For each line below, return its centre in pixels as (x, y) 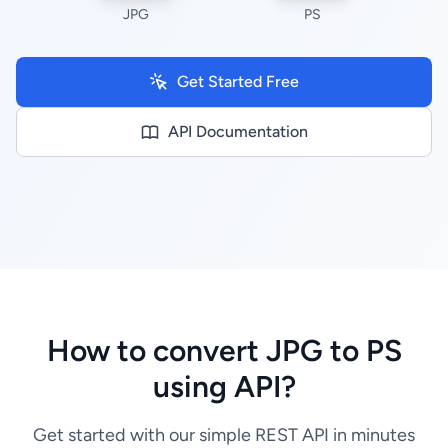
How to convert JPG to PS (224, 350)
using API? (224, 386)
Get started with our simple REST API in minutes (224, 435)
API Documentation (238, 131)
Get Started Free (238, 81)
